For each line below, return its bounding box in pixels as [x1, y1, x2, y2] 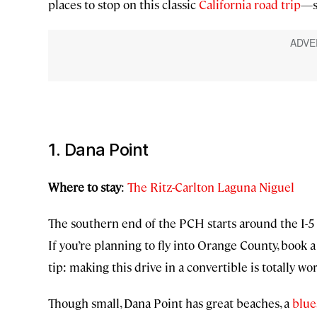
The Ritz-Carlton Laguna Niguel [127, 179, 294, 195]
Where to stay [48, 179, 121, 195]
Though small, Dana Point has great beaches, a [48, 295, 292, 311]
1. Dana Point [48, 139, 149, 161]
